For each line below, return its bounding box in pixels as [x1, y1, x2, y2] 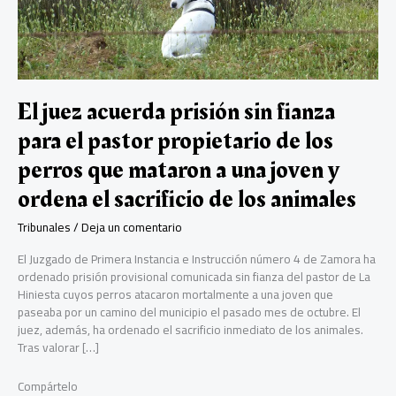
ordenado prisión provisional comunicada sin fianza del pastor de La [18, 265, 370, 289]
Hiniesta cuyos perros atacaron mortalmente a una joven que [18, 283, 333, 307]
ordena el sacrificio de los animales [18, 181, 356, 218]
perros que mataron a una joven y [18, 152, 339, 189]
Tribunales [18, 215, 71, 239]
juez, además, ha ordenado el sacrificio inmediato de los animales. [18, 318, 369, 342]
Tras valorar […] [18, 336, 99, 360]
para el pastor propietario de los [18, 123, 333, 160]
